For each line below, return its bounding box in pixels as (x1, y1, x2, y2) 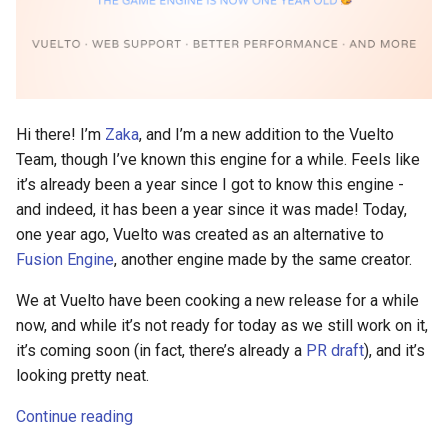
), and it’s (364, 341, 425, 360)
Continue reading (16, 407, 133, 426)
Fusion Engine (16, 250, 114, 269)
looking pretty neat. (16, 366, 149, 385)
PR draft (306, 341, 364, 360)
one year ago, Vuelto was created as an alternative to (16, 225, 384, 244)
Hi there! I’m (16, 125, 105, 144)
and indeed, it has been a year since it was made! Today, (16, 200, 407, 219)
